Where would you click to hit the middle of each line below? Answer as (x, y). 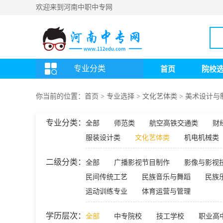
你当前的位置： (60, 96)
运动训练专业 (107, 191)
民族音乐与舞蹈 (166, 177)
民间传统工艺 (107, 177)
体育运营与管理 (166, 191)
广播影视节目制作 (142, 163)
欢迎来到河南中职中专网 (74, 7)
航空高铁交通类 (174, 123)
